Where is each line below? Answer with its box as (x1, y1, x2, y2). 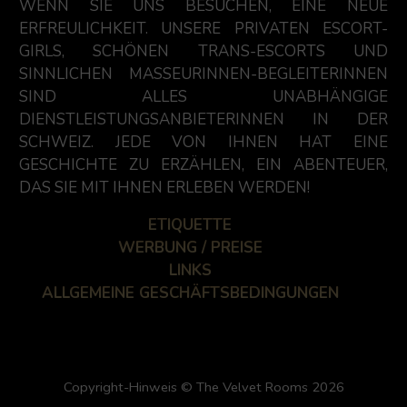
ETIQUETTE (148, 214, 232, 235)
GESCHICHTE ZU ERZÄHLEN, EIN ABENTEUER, (19, 154, 388, 175)
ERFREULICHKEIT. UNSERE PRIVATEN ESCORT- (19, 18, 388, 39)
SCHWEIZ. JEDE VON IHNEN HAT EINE (19, 132, 388, 153)
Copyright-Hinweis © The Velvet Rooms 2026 (63, 378, 344, 396)
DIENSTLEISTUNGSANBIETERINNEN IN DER (19, 109, 388, 130)
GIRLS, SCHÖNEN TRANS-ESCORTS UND (19, 41, 388, 62)
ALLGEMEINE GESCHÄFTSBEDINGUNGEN (41, 283, 339, 303)
